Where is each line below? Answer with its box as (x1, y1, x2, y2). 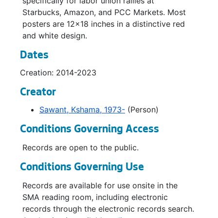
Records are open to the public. (22, 143, 139, 152)
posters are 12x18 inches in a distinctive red (22, 19, 185, 29)
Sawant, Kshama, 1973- (39, 105, 125, 114)
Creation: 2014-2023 (20, 68, 96, 77)
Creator (20, 87, 56, 99)
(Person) (125, 105, 159, 114)
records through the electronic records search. (22, 204, 194, 214)
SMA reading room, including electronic (22, 192, 168, 202)
